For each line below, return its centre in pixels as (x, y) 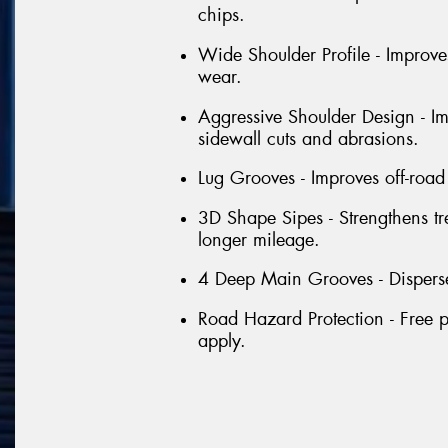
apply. (222, 340)
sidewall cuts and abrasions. (308, 138)
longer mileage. (259, 239)
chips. (221, 15)
